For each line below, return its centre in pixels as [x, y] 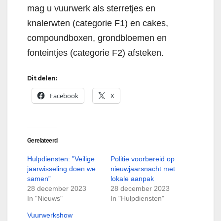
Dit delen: [42, 78]
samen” [39, 179]
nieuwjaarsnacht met [143, 169]
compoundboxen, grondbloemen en [97, 38]
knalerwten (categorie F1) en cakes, [98, 23]
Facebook [64, 96]
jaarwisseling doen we [61, 169]
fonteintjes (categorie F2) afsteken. [95, 53]
